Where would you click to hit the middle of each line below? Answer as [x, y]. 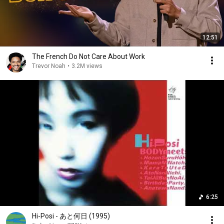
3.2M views [87, 66]
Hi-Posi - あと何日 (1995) [71, 216]
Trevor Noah [49, 66]
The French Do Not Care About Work [88, 56]
